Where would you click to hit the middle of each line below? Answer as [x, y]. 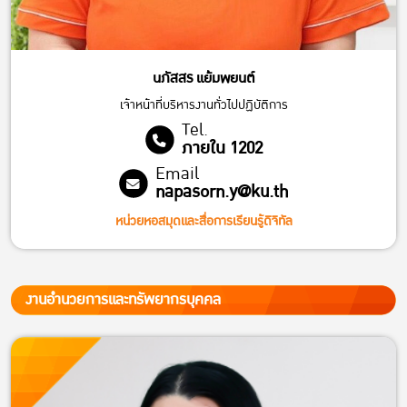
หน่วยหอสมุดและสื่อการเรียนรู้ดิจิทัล [203, 222]
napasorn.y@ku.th [222, 193]
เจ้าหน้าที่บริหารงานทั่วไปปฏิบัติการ [203, 105]
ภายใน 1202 [222, 149]
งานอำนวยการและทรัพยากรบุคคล [123, 300]
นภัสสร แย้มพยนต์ [203, 79]
